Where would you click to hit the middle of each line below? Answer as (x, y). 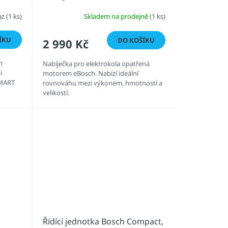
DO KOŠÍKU (136, 40)
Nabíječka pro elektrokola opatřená (96, 63)
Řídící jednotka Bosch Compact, (103, 221)
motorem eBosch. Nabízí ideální (90, 73)
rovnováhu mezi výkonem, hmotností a (102, 83)
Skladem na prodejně (117, 17)
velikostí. (56, 92)
